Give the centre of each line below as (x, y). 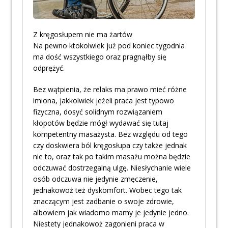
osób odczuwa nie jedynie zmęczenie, (95, 179)
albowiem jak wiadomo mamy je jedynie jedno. (111, 213)
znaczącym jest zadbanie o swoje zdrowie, (104, 202)
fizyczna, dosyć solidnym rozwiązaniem (98, 112)
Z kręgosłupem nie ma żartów (83, 35)
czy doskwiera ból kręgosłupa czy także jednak (110, 146)
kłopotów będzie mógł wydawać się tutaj (101, 123)
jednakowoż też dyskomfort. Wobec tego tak (107, 190)
